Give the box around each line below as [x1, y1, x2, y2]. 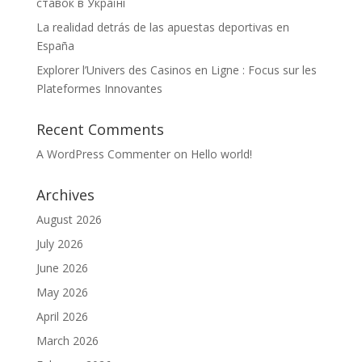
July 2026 [36, 236, 83, 251]
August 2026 [36, 212, 102, 227]
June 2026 [36, 260, 88, 276]
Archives [36, 185, 95, 204]
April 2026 [36, 309, 88, 324]
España [36, 38, 74, 53]
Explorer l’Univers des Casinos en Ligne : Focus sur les [36, 62, 317, 78]
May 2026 [36, 284, 88, 300]
